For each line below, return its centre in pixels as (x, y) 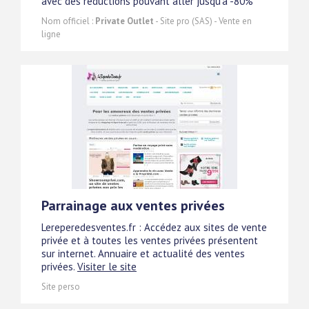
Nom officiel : (68, 21)
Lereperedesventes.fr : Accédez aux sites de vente (154, 228)
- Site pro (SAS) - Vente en (203, 21)
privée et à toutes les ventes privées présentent (150, 241)
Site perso (61, 287)
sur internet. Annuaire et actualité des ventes (143, 254)
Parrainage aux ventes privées (133, 206)
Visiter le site (107, 267)
